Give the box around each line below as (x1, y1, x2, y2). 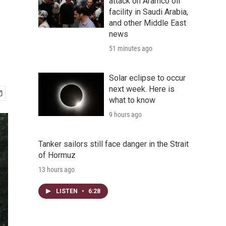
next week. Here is (109, 84, 175, 94)
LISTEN (56, 188, 79, 195)
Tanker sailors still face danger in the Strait (38, 139, 189, 149)
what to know (109, 95, 155, 105)
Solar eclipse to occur (109, 73, 186, 83)
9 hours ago (109, 110, 142, 119)
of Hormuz (38, 150, 76, 160)
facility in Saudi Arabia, (109, 7, 188, 17)
